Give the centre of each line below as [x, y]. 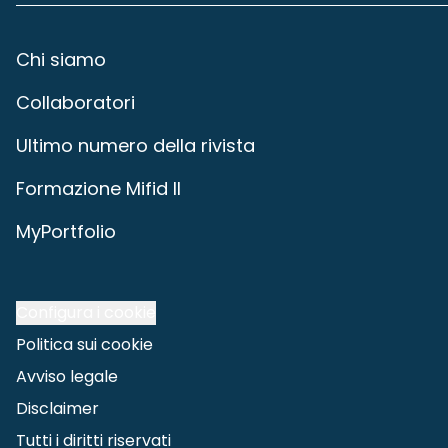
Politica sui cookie [84, 344]
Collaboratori [75, 102]
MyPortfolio [66, 231]
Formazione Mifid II [98, 188]
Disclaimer [57, 408]
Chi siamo [61, 59]
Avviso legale [67, 376]
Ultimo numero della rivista [135, 145]
